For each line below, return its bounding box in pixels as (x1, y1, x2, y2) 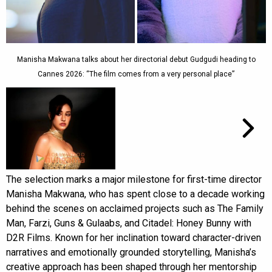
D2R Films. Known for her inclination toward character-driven (6, 231, 261, 243)
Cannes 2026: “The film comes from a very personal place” (38, 69, 234, 78)
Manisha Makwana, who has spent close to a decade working (6, 188, 265, 200)
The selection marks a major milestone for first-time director (6, 173, 262, 185)
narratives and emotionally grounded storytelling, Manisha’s (6, 246, 256, 258)
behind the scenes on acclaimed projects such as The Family (6, 202, 263, 214)
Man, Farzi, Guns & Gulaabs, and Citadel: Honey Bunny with (6, 217, 251, 229)
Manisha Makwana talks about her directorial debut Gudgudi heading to (16, 55, 256, 64)
